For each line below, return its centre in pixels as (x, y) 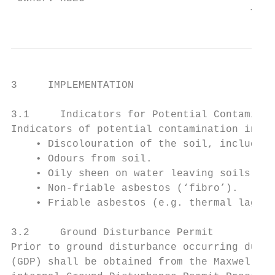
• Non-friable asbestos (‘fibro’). (125, 188)
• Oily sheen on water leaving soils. (134, 174)
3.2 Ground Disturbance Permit (112, 233)
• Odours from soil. (82, 159)
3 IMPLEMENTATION (72, 85)
